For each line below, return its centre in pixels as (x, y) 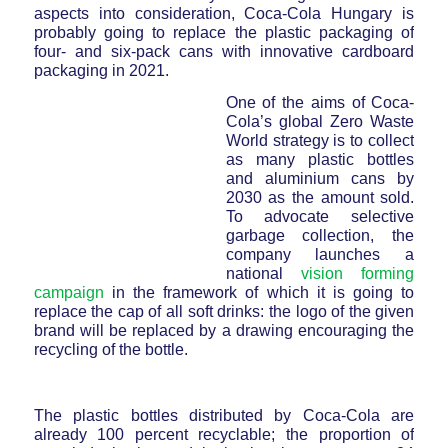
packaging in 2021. (101, 70)
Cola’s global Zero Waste (320, 122)
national (263, 274)
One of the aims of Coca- (320, 103)
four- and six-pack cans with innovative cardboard (224, 51)
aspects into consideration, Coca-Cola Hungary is (224, 13)
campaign (68, 293)
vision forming (358, 274)
